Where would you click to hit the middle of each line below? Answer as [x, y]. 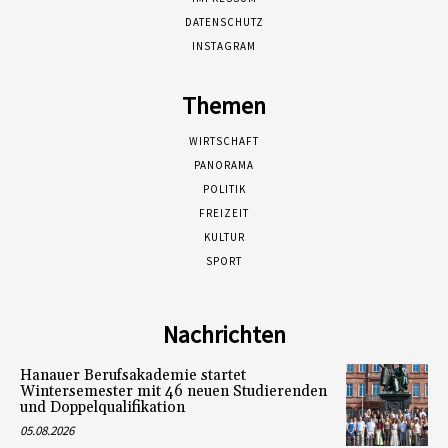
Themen [224, 106]
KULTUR [224, 237]
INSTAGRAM [224, 46]
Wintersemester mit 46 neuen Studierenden [173, 392]
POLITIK [224, 189]
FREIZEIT [224, 213]
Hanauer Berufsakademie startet [133, 376]
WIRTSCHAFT [224, 141]
